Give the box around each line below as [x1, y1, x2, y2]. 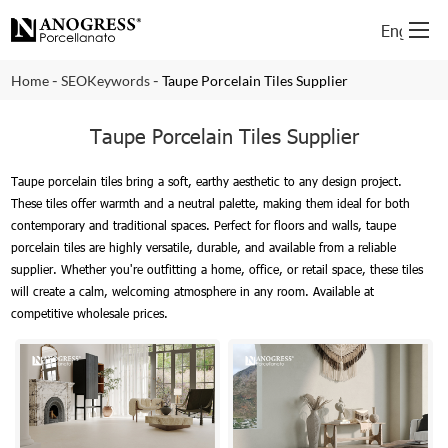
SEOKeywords [61, 72, 151, 89]
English [380, 19, 432, 41]
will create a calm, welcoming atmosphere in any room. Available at [11, 283, 375, 299]
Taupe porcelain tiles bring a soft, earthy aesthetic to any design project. [11, 173, 403, 189]
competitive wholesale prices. [11, 305, 169, 321]
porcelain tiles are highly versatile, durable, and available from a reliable [11, 239, 397, 255]
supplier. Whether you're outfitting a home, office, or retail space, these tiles [11, 261, 424, 277]
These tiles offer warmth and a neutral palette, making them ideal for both [11, 195, 411, 211]
